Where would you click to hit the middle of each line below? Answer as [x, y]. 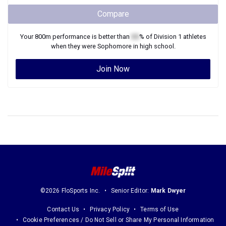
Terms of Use [160, 210]
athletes [194, 37]
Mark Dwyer [168, 191]
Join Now [113, 69]
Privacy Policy [110, 210]
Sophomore [114, 46]
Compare [113, 14]
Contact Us [63, 210]
